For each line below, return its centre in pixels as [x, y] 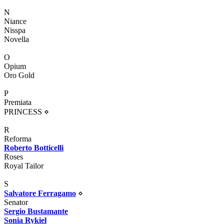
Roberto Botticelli [34, 147]
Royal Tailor [24, 165]
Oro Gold [19, 75]
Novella [16, 39]
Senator [16, 202]
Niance [15, 21]
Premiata [18, 102]
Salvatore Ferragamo [40, 193]
